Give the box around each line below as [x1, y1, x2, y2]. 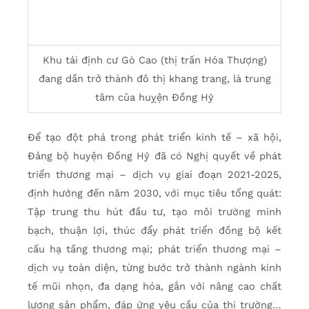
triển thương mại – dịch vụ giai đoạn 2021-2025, [28, 168, 281, 181]
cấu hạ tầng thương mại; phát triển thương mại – [28, 243, 281, 256]
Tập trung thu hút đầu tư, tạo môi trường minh [28, 206, 281, 219]
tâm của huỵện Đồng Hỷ [95, 91, 214, 104]
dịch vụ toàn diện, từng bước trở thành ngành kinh [28, 261, 281, 275]
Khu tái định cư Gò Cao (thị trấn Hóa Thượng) [42, 54, 267, 67]
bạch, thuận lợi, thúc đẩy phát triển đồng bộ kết [28, 224, 281, 237]
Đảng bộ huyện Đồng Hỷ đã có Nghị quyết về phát [28, 150, 281, 163]
